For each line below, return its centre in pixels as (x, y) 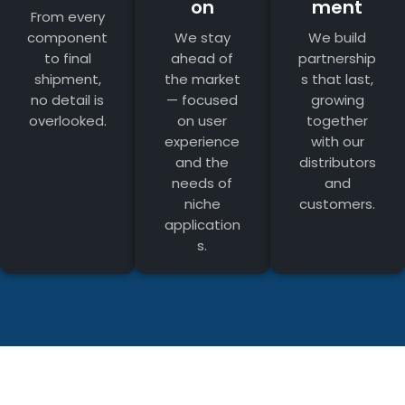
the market (202, 80)
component (68, 38)
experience (202, 142)
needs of (202, 184)
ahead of (202, 59)
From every (67, 17)
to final (67, 59)
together (338, 121)
